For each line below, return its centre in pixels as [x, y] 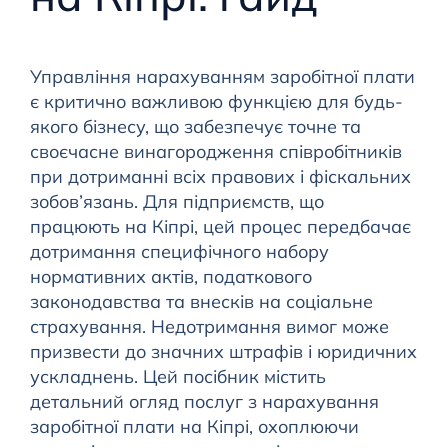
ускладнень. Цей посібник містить [177, 377]
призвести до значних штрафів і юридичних [223, 352]
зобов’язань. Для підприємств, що [176, 202]
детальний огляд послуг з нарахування [204, 402]
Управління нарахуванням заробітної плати [222, 77]
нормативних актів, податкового [170, 277]
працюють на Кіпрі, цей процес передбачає [220, 227]
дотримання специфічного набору [179, 252]
